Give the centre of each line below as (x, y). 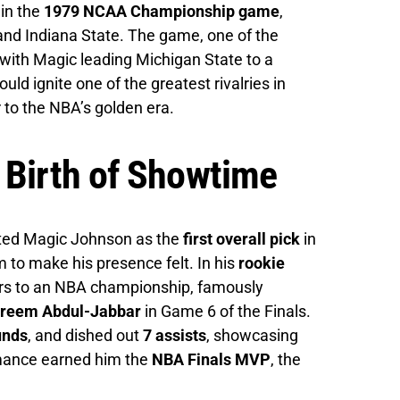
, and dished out (85, 335)
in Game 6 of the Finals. (226, 311)
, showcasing (252, 335)
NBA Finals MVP (211, 359)
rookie (262, 262)
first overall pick (242, 238)
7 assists (175, 335)
